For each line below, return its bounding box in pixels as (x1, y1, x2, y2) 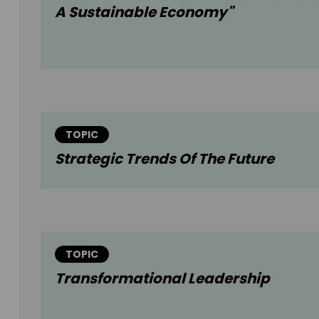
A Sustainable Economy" (55, 2, 233, 23)
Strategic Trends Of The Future (55, 149, 274, 169)
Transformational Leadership (55, 268, 270, 289)
